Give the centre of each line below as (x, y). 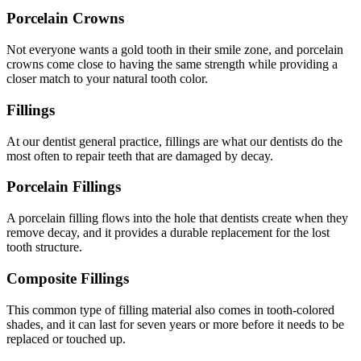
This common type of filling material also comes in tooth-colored (170, 309)
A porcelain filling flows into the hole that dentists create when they (177, 218)
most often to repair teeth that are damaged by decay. (140, 156)
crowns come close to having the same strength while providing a (172, 64)
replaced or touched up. (66, 338)
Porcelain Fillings (64, 187)
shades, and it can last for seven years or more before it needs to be (175, 324)
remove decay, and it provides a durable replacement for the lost (168, 233)
